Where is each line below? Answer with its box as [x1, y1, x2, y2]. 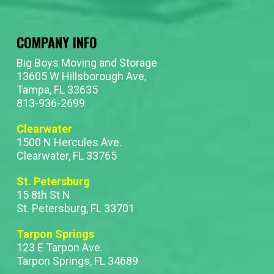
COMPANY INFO [16, 32, 97, 52]
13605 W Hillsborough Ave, [16, 69, 146, 83]
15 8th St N [16, 188, 70, 201]
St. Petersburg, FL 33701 [16, 201, 135, 215]
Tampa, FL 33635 [16, 83, 98, 96]
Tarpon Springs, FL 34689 [16, 254, 138, 267]
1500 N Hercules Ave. [16, 135, 122, 149]
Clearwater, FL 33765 [16, 149, 117, 162]
